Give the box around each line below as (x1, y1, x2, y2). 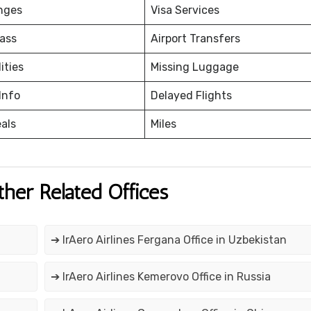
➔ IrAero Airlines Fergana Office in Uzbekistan (50, 233, 287, 247)
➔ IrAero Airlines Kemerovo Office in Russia (50, 270, 271, 284)
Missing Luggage (151, 60, 239, 74)
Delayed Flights (151, 89, 232, 103)
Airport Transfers (151, 32, 240, 46)
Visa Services (151, 3, 219, 17)
